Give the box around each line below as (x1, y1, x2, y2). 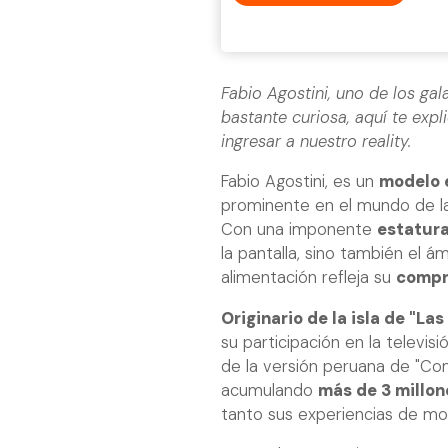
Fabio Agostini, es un (221, 171, 379, 193)
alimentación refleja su (221, 267, 396, 289)
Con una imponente (221, 219, 377, 241)
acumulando (221, 379, 318, 401)
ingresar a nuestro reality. (221, 130, 411, 152)
